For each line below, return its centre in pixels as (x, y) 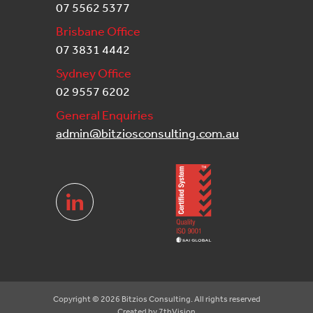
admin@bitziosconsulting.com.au (147, 132)
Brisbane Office (98, 30)
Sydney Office (94, 72)
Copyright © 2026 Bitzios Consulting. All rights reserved (156, 299)
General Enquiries (105, 114)
